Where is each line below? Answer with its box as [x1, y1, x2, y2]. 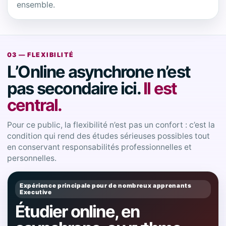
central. [7, 95, 62, 115]
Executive [20, 189, 52, 196]
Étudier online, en [15, 201, 140, 221]
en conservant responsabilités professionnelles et [7, 142, 192, 152]
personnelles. [7, 153, 56, 163]
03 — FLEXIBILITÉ [7, 51, 74, 59]
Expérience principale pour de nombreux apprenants [20, 182, 192, 189]
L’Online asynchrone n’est [7, 62, 191, 82]
